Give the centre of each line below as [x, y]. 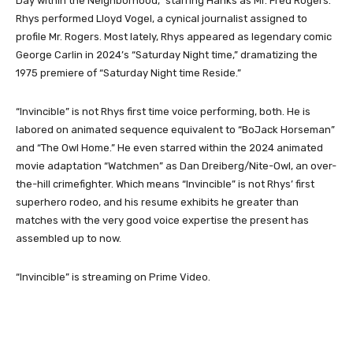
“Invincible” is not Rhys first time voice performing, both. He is [163, 111]
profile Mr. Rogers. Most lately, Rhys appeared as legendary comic [174, 36]
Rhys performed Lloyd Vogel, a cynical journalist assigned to [162, 18]
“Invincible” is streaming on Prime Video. [113, 277]
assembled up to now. [69, 238]
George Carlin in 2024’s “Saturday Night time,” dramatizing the [167, 54]
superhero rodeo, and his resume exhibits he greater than [157, 202]
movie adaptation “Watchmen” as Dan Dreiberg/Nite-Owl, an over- [176, 165]
